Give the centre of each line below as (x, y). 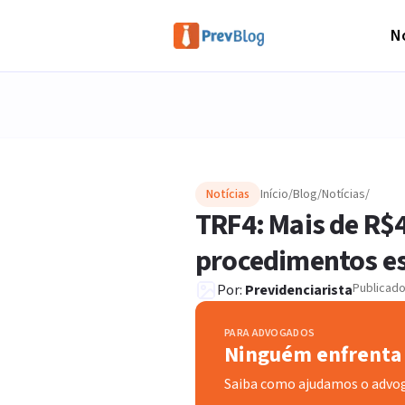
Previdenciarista (299, 290)
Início (274, 194)
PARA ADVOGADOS (270, 333)
